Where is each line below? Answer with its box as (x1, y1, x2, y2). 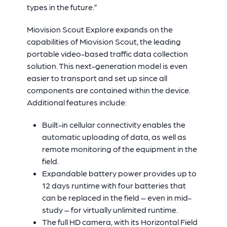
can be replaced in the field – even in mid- (42, 193, 192, 202)
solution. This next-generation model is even (26, 61, 187, 70)
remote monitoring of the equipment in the (42, 144, 197, 154)
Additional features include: (26, 97, 127, 107)
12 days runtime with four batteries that (42, 180, 186, 190)
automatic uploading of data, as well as (42, 132, 186, 141)
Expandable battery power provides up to (42, 168, 197, 178)
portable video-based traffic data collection (26, 49, 188, 58)
